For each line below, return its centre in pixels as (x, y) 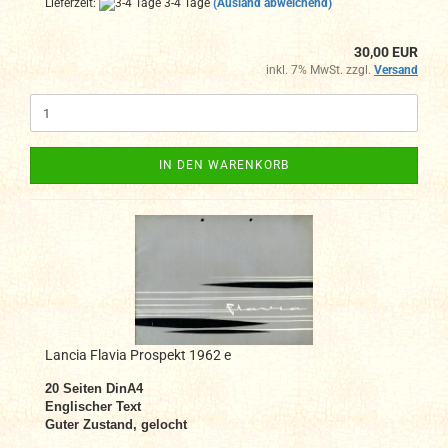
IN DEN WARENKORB (224, 165)
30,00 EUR (386, 52)
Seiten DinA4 (103, 389)
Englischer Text (93, 407)
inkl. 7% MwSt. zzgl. (320, 70)
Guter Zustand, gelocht (116, 425)
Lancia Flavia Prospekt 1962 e (138, 355)
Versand (396, 70)
